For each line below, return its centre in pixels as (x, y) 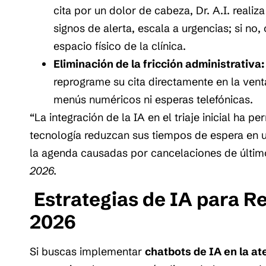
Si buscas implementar (87, 251)
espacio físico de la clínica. (120, 46)
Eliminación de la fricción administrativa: (159, 64)
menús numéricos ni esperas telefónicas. (153, 99)
